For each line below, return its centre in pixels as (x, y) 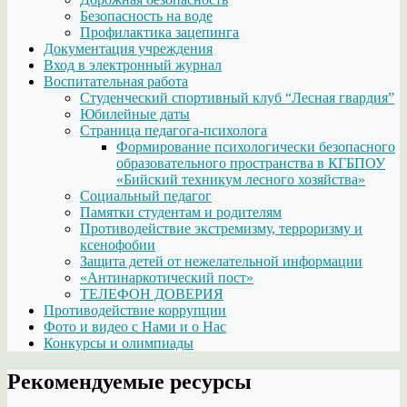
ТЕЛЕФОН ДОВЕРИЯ (152, 293)
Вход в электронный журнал (133, 65)
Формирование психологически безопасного (256, 146)
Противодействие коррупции (135, 310)
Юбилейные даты (135, 114)
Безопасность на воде (146, 15)
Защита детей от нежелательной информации (221, 261)
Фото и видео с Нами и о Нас (135, 326)
